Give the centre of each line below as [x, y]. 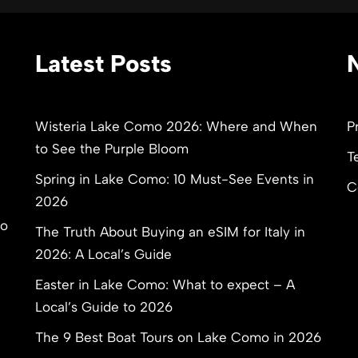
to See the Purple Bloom [112, 149]
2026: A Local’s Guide [103, 254]
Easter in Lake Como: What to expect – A [165, 284]
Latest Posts [103, 64]
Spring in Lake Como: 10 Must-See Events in [175, 179]
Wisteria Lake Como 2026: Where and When [176, 126]
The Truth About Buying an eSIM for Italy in [170, 232]
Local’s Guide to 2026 [104, 307]
